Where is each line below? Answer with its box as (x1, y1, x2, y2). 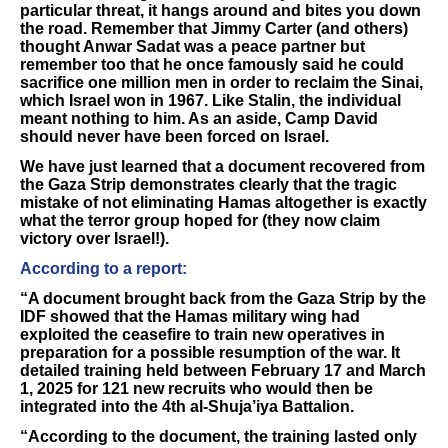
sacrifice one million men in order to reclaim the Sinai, (20, 74, 423, 91)
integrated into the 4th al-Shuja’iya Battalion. (20, 398, 354, 415)
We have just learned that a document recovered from (20, 158, 425, 175)
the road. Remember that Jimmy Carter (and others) (20, 20, 408, 37)
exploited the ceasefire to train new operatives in (20, 326, 385, 343)
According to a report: (20, 260, 187, 277)
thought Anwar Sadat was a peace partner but (20, 38, 365, 55)
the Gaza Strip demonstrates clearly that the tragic (20, 176, 397, 193)
